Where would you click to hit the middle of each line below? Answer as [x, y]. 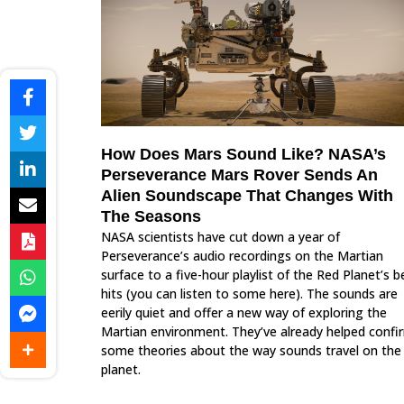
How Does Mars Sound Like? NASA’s [243, 154]
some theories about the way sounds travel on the [251, 350]
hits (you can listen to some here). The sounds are [249, 293]
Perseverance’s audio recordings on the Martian [242, 255]
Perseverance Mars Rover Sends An [239, 174]
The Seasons [151, 216]
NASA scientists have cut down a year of [220, 236]
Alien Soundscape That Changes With [247, 195]
